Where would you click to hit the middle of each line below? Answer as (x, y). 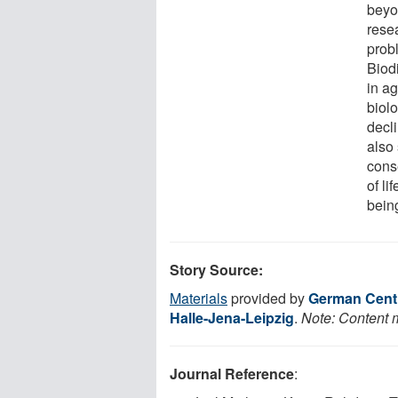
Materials (199, 298)
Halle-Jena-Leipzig (232, 317)
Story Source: (216, 269)
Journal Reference (232, 373)
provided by (268, 298)
